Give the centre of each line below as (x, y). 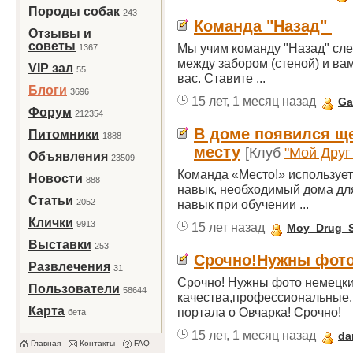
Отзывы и (60, 33)
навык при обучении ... (243, 204)
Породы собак (74, 11)
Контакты (97, 343)
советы (52, 46)
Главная (46, 343)
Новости (56, 178)
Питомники (64, 134)
